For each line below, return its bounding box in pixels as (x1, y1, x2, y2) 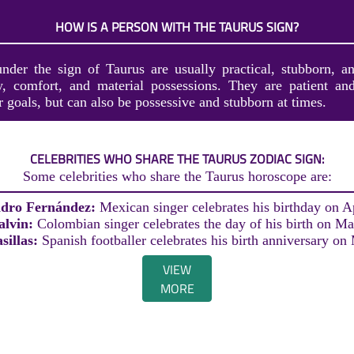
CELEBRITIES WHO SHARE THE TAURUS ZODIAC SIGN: (30, 149, 324, 169)
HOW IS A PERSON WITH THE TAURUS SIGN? (55, 17, 299, 37)
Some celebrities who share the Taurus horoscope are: (22, 168, 332, 185)
